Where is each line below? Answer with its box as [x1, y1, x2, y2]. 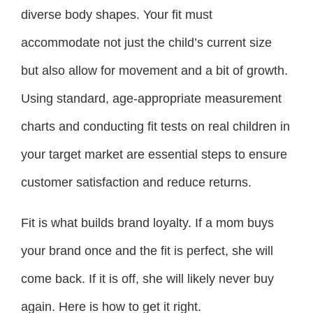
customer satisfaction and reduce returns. [21, 175, 252, 190]
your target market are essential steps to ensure [21, 147, 287, 162]
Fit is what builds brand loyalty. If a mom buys [21, 216, 274, 231]
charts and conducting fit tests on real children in [21, 119, 290, 134]
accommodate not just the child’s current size [21, 36, 272, 50]
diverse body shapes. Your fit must [21, 8, 212, 22]
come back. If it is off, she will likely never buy [21, 272, 274, 286]
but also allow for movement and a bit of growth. [21, 64, 288, 78]
